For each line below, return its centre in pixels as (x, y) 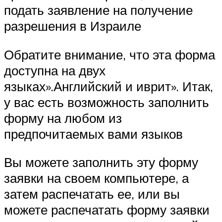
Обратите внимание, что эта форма (110, 54)
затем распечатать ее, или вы (92, 194)
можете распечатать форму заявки (107, 210)
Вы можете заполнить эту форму (101, 162)
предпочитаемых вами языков (93, 134)
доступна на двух (55, 70)
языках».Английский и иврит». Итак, (109, 86)
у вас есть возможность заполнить (107, 102)
